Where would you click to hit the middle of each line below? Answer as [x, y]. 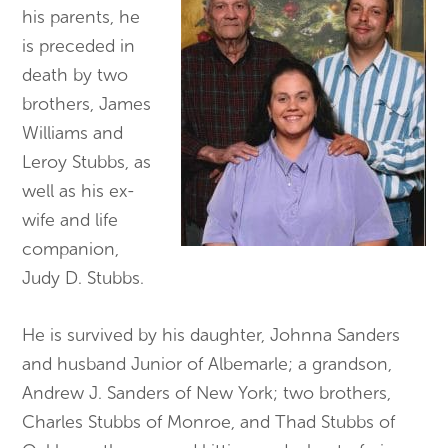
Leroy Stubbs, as [87, 162]
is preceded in [79, 46]
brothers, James [87, 104]
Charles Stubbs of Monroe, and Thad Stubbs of [209, 422]
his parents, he [81, 17]
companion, [71, 249]
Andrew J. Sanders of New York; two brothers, [207, 393]
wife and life [70, 220]
